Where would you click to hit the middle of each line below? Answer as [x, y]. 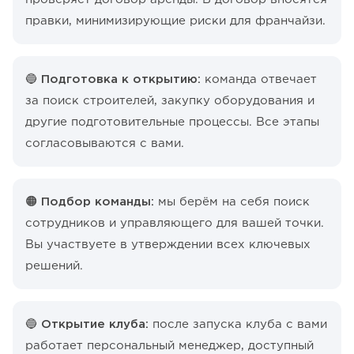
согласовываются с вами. [105, 144]
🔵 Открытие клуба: [87, 325]
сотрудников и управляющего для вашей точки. [175, 224]
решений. [54, 266]
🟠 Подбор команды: [92, 202]
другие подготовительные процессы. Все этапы [172, 122]
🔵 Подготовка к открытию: [113, 80]
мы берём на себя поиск [234, 202]
